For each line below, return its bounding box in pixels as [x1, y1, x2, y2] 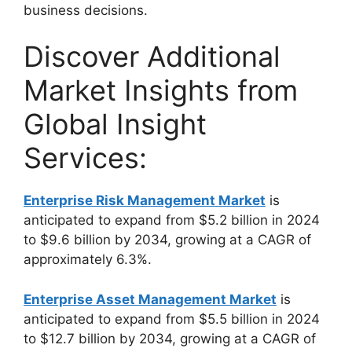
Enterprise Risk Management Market [24, 192, 266, 208]
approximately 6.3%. [24, 251, 152, 267]
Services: [24, 141, 147, 175]
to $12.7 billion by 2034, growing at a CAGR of [24, 330, 316, 346]
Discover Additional [24, 39, 280, 74]
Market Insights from [24, 73, 298, 108]
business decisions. [24, 2, 148, 18]
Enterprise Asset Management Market [24, 291, 277, 307]
